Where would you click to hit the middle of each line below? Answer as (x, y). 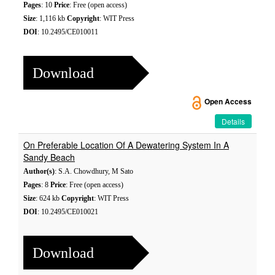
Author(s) (39, 171)
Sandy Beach (49, 157)
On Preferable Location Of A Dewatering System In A (126, 145)
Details (233, 121)
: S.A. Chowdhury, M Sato (94, 171)
